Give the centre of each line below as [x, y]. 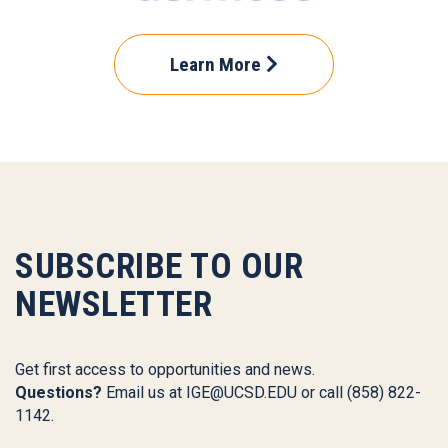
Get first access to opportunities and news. [165, 370]
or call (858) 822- [359, 393]
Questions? [58, 393]
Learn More [215, 64]
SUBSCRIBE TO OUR [159, 266]
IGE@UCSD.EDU [241, 393]
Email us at [144, 393]
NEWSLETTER [113, 304]
